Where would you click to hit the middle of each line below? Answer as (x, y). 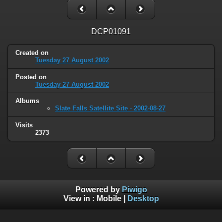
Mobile (109, 198)
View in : (80, 198)
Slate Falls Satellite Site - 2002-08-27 (110, 109)
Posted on (31, 77)
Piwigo (134, 189)
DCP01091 (111, 31)
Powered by (98, 189)
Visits (24, 125)
